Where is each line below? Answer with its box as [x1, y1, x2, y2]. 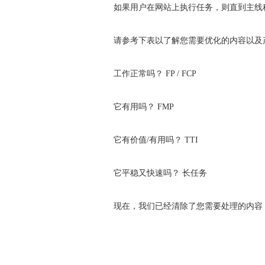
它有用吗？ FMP [114, 102, 174, 111]
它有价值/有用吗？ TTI [114, 135, 198, 144]
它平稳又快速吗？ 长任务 [114, 169, 207, 177]
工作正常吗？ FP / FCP [114, 69, 196, 78]
